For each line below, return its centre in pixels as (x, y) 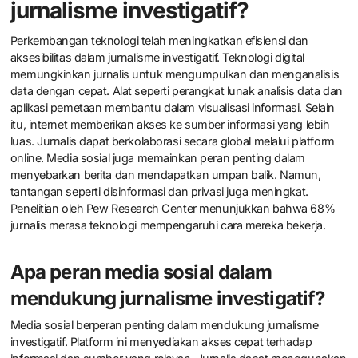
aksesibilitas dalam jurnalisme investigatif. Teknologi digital (157, 57)
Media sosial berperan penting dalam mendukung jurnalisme (164, 325)
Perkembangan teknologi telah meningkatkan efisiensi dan (159, 40)
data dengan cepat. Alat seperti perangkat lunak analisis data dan (176, 90)
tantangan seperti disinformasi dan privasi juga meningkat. (159, 191)
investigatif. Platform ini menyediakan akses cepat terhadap (161, 342)
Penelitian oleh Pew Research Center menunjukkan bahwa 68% (173, 208)
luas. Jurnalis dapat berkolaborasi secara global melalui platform (172, 141)
